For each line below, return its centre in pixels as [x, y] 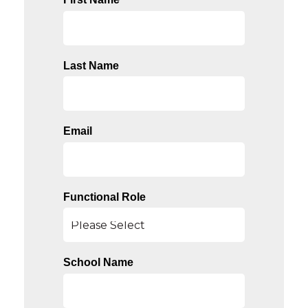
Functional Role [104, 197]
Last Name [91, 65]
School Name [98, 263]
